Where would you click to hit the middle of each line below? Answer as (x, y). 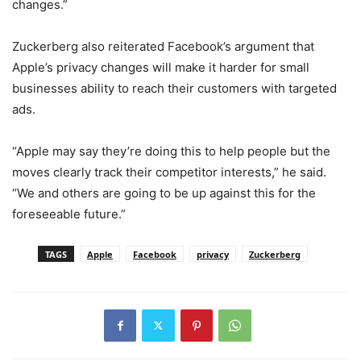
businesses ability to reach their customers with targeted (174, 88)
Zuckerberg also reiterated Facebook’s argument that (163, 46)
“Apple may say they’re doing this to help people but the (171, 151)
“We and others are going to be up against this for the (164, 193)
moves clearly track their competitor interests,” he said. (169, 172)
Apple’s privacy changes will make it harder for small (161, 67)
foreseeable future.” (69, 214)
